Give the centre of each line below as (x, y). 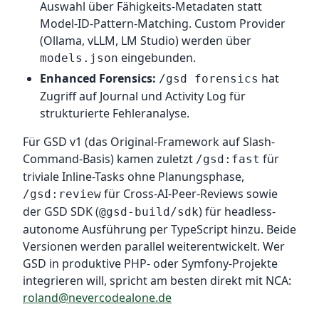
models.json (79, 58)
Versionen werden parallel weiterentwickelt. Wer (154, 246)
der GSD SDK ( (61, 211)
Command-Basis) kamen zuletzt (109, 159)
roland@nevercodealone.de (97, 298)
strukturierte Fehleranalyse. (115, 113)
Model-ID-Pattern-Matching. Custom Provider (163, 23)
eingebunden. (157, 58)
